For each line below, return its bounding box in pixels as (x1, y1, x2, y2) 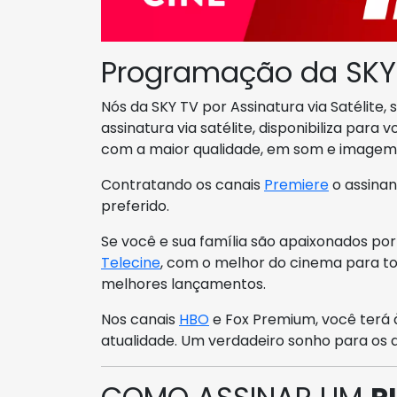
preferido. (101, 196, 169, 217)
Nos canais (101, 309, 179, 331)
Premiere (264, 175, 329, 196)
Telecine (101, 253, 160, 274)
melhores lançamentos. (101, 274, 266, 295)
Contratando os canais (101, 175, 264, 196)
